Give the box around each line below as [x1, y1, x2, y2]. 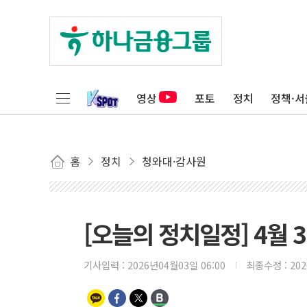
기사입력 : [84, 258, 127, 272]
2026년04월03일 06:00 [127, 258, 225, 272]
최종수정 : [246, 258, 290, 272]
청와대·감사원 [142, 153, 206, 169]
